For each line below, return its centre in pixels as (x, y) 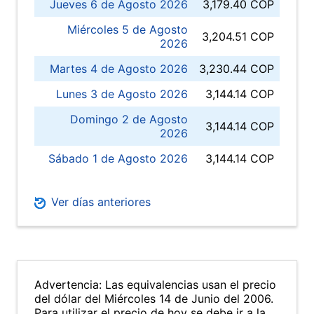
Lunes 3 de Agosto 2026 (122, 94)
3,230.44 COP (237, 69)
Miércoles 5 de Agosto (128, 29)
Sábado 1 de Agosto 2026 (118, 158)
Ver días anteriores (99, 202)
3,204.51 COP (238, 36)
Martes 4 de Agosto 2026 (119, 69)
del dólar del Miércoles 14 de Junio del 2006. (154, 299)
